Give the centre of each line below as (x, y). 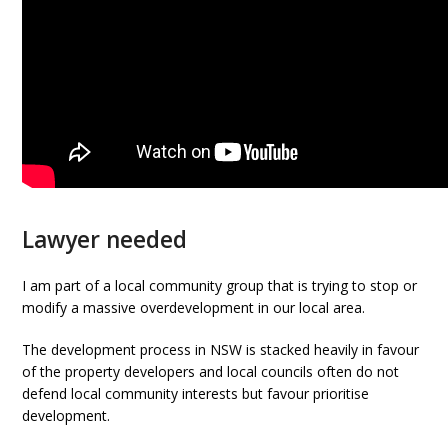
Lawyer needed (105, 239)
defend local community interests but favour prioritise (196, 393)
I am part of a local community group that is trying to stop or (220, 285)
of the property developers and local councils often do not (211, 371)
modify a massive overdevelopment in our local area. (194, 307)
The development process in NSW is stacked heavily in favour (221, 349)
